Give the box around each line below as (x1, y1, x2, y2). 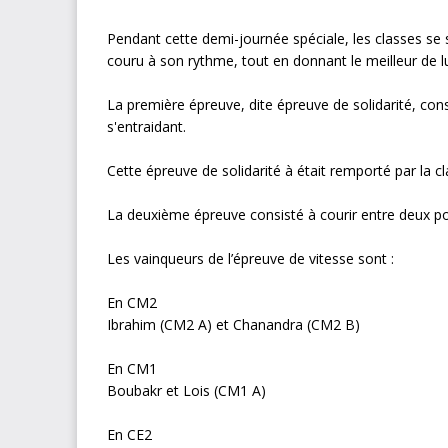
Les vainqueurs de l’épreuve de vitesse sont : (107, 248, 398, 268)
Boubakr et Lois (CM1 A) (107, 380, 270, 400)
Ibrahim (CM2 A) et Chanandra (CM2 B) (107, 314, 364, 334)
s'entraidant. (107, 116, 190, 136)
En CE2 (107, 424, 156, 444)
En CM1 (107, 358, 161, 378)
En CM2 (107, 292, 157, 312)
